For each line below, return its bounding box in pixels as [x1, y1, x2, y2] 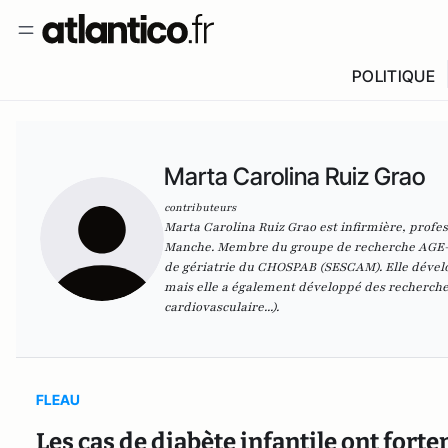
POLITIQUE [351, 66, 435, 86]
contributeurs [164, 200, 236, 215]
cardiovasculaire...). [164, 299, 279, 315]
